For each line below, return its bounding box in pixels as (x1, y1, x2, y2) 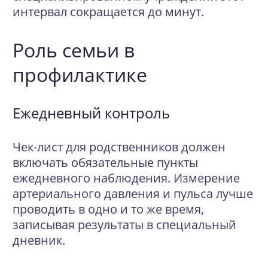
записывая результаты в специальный (13, 217, 236, 233)
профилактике (13, 62, 147, 87)
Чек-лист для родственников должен (13, 139, 226, 155)
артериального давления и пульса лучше (13, 185, 253, 202)
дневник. (13, 232, 65, 248)
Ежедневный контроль (13, 103, 170, 123)
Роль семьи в (13, 37, 135, 63)
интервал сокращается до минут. (13, 4, 204, 20)
